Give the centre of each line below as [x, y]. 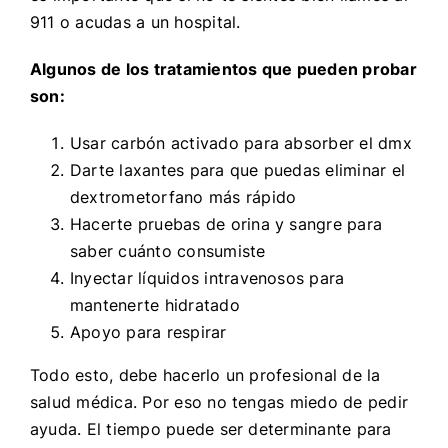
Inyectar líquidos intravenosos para [207, 277]
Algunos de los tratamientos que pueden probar [223, 68]
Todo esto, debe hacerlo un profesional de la [205, 374]
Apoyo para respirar [148, 331]
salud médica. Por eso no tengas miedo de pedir [219, 401]
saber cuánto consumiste [167, 250]
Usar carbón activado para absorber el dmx [240, 142]
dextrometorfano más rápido [183, 196]
